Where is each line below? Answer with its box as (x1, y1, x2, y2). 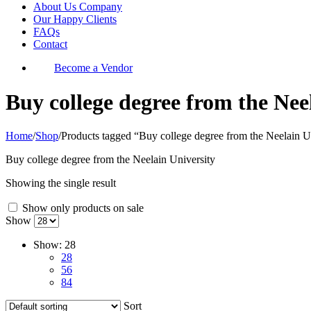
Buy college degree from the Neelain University (6, 153, 215, 166)
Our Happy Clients (33, 13, 117, 26)
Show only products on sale (19, 202, 144, 215)
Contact (33, 38, 67, 51)
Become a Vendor (54, 62, 133, 74)
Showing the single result (6, 177, 116, 190)
